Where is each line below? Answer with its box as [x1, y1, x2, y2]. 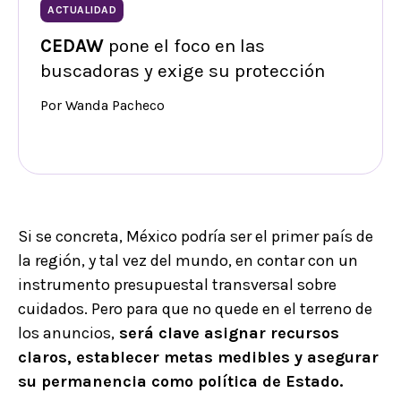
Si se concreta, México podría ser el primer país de [18, 226, 373, 246]
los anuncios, [18, 322, 115, 343]
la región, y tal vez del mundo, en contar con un [18, 250, 358, 270]
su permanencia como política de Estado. [18, 371, 343, 391]
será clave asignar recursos [115, 322, 339, 343]
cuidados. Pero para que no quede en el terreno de [18, 298, 372, 319]
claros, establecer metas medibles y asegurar [18, 346, 379, 367]
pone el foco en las [104, 34, 265, 56]
